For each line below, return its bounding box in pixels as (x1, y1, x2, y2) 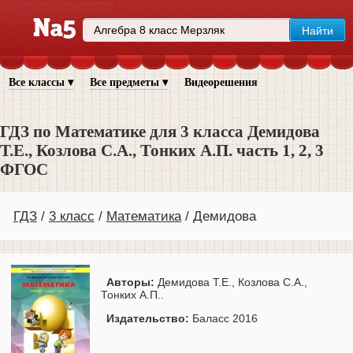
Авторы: (106, 276, 158, 289)
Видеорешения (184, 76, 258, 88)
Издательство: (106, 312, 192, 325)
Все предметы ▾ (89, 76, 168, 88)
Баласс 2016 (192, 312, 258, 325)
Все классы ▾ (8, 76, 73, 88)
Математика (106, 208, 181, 224)
